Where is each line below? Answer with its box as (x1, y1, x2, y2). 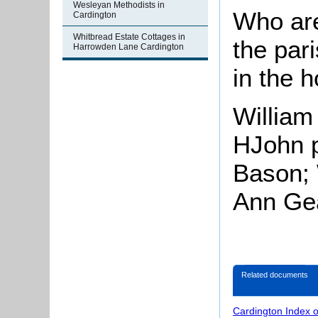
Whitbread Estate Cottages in (73, 32, 185, 42)
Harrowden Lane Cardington (73, 42, 184, 52)
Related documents (241, 270, 308, 280)
